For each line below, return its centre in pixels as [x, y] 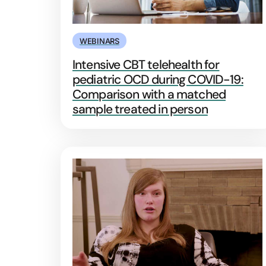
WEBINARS [99, 41]
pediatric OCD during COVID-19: [158, 79]
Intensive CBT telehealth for [146, 64]
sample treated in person [140, 109]
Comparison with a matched [149, 94]
